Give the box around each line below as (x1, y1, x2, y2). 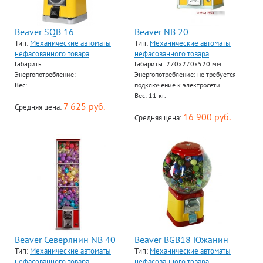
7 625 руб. (63, 100, 105, 112)
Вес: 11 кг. (134, 91, 166, 100)
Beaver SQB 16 (15, 26, 74, 38)
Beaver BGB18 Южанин (134, 234, 228, 245)
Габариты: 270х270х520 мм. (134, 59, 223, 68)
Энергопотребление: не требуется (134, 70, 236, 79)
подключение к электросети (134, 80, 220, 89)
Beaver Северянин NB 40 (15, 234, 116, 245)
